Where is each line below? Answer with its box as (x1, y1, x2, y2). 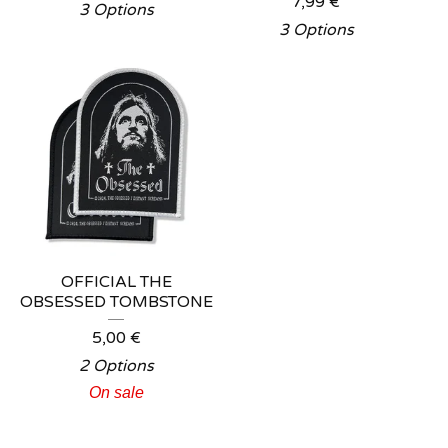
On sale (88, 384, 144, 401)
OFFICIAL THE (60, 272, 172, 292)
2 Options (78, 356, 154, 376)
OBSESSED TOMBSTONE (19, 292, 213, 312)
